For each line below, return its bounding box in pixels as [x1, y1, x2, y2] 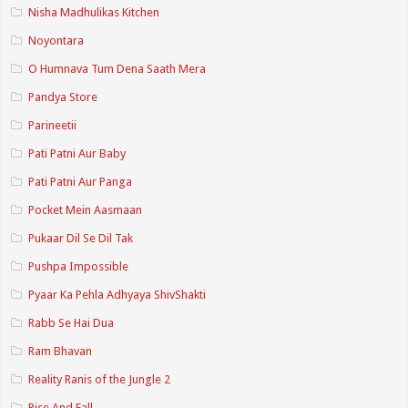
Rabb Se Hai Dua [28, 316, 115, 331]
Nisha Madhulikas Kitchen [28, 5, 160, 20]
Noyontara [28, 34, 85, 48]
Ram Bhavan [28, 344, 93, 359]
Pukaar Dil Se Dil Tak [28, 231, 134, 246]
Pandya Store [28, 90, 98, 105]
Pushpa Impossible [28, 260, 129, 274]
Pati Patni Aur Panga [28, 175, 133, 189]
